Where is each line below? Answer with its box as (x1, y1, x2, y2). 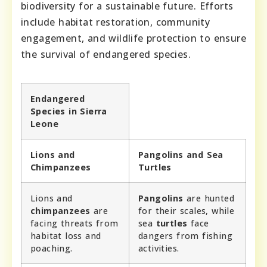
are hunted (183, 192, 235, 204)
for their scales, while (138, 204, 235, 216)
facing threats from (30, 217, 119, 229)
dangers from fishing (138, 229, 232, 241)
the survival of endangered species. (21, 47, 191, 61)
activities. (138, 242, 179, 254)
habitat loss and (30, 229, 101, 241)
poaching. (30, 242, 73, 254)
